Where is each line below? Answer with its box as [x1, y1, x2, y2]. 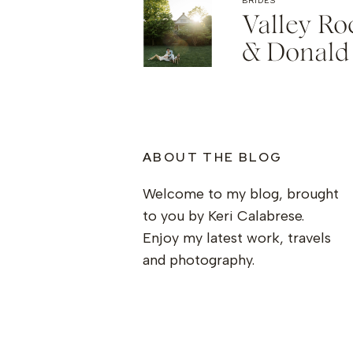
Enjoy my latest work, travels [143, 229, 331, 247]
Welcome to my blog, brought [143, 185, 339, 203]
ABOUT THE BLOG [143, 149, 283, 165]
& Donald [242, 41, 349, 65]
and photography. [143, 251, 255, 269]
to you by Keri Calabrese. [143, 207, 304, 225]
